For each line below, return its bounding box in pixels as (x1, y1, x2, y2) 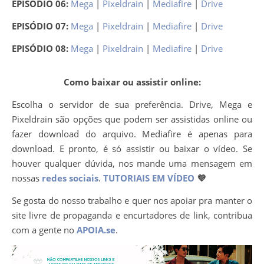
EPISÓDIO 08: (12, 42, 71, 54)
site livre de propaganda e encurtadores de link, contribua (12, 209, 252, 221)
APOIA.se (77, 223, 115, 236)
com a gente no (12, 223, 77, 236)
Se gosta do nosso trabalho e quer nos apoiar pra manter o (12, 194, 252, 206)
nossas (12, 171, 42, 184)
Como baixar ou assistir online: (63, 75, 201, 88)
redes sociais (42, 171, 98, 184)
